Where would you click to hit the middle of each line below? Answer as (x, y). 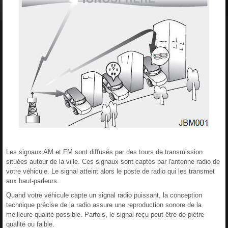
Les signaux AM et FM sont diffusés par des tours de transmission (104, 152)
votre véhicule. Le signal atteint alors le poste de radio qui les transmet (110, 171)
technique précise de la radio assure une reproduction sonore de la (104, 205)
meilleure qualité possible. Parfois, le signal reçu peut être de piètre (105, 214)
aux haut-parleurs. (33, 181)
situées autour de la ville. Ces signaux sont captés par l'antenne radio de (113, 161)
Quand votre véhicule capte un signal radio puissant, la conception (104, 195)
